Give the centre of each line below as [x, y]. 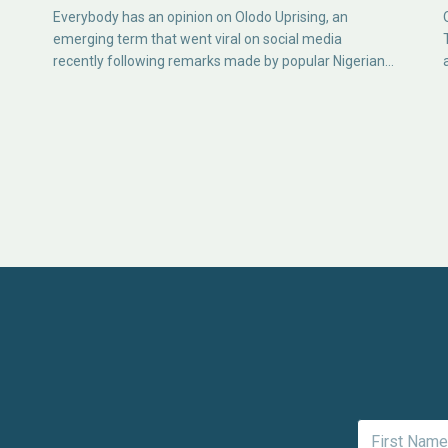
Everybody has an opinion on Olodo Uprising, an [201, 16]
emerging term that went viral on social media [198, 38]
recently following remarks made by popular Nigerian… [224, 60]
